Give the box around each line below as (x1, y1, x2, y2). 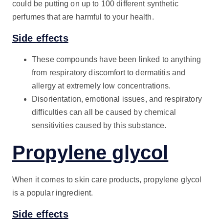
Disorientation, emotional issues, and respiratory (32, 95, 202, 104)
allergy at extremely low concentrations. (32, 82, 171, 90)
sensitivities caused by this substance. (32, 121, 167, 130)
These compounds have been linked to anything (32, 55, 201, 64)
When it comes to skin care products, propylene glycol (12, 175, 202, 184)
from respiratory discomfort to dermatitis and (32, 68, 186, 77)
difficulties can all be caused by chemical (32, 108, 176, 117)
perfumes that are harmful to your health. (12, 12, 154, 21)
